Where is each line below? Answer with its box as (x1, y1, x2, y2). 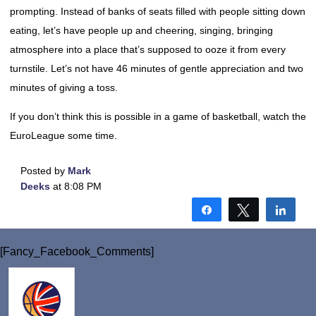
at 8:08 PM (50, 181, 102, 192)
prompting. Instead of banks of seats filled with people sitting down (10, 6, 305, 17)
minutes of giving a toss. (10, 82, 118, 93)
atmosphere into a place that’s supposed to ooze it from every (10, 44, 286, 55)
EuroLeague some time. (10, 130, 117, 141)
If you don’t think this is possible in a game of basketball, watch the (10, 111, 306, 122)
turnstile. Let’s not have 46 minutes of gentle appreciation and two (10, 63, 303, 74)
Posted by (20, 165, 68, 176)
